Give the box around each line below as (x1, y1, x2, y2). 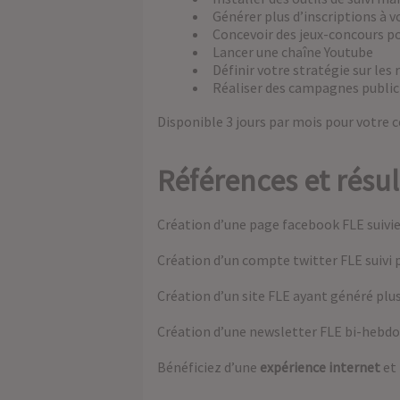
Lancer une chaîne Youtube (212, 43, 373, 62)
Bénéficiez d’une (157, 358, 260, 377)
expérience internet (260, 358, 380, 377)
